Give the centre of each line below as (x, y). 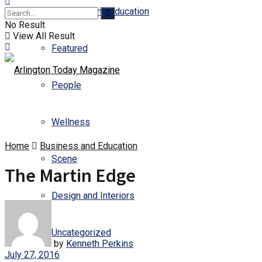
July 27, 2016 (32, 254)
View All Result (43, 36)
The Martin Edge (70, 176)
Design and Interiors (93, 196)
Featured (70, 48)
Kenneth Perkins (100, 243)
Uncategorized (81, 232)
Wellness (71, 122)
